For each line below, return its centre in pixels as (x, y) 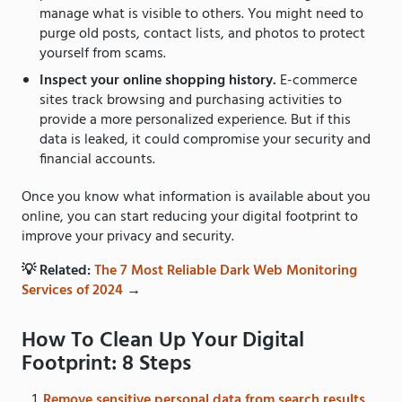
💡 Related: (58, 271)
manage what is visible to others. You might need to (201, 14)
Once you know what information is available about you (196, 197)
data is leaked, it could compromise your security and (205, 140)
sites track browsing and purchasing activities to (191, 100)
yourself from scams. (105, 53)
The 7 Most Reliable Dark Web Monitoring (226, 271)
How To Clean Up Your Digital (163, 341)
